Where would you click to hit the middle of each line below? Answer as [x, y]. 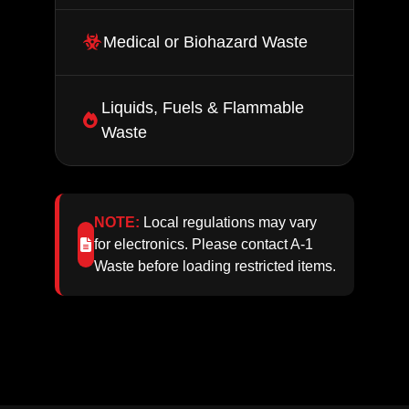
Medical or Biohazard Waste [205, 42]
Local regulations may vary [228, 222]
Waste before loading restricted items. [215, 266]
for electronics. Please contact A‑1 [203, 244]
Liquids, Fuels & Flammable [202, 107]
